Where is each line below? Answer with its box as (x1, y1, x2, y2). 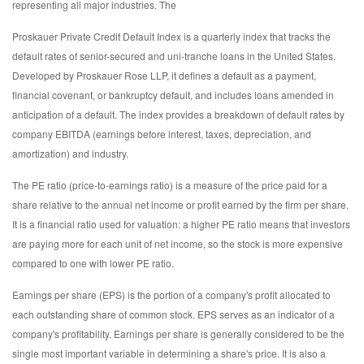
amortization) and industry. (12, 146, 128, 161)
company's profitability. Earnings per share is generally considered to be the (12, 327, 344, 341)
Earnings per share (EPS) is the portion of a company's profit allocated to (12, 288, 331, 302)
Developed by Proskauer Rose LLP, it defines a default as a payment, (12, 68, 316, 83)
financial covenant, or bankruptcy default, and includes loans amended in (12, 88, 334, 102)
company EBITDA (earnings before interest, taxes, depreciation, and (12, 127, 311, 141)
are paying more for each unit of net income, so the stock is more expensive (12, 236, 343, 251)
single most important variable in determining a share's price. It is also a (12, 346, 326, 361)
